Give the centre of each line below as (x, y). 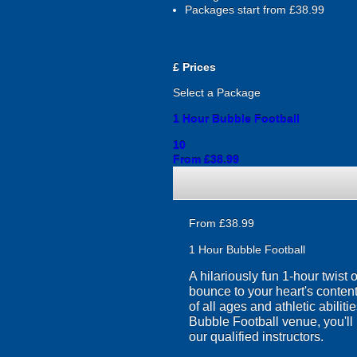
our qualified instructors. (256, 337)
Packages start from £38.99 (255, 10)
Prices (198, 67)
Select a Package (217, 92)
